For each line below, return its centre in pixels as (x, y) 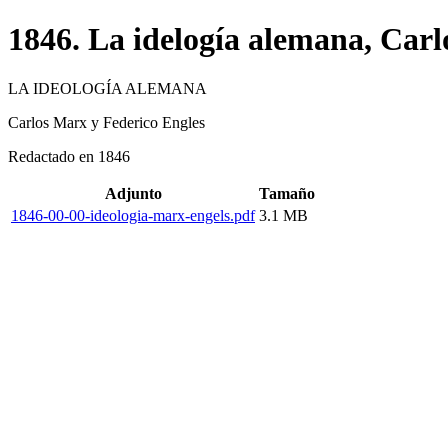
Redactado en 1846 (69, 156)
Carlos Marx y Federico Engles (106, 122)
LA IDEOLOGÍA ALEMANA (107, 88)
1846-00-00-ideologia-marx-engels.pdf (133, 215)
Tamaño (287, 193)
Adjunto (133, 193)
